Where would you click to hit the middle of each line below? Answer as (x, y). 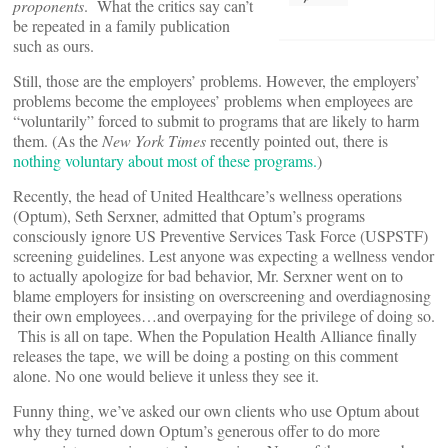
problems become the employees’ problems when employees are (213, 100)
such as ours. (53, 45)
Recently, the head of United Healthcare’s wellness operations (207, 195)
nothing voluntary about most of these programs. (165, 160)
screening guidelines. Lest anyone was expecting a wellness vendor (223, 255)
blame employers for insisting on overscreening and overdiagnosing (222, 295)
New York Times (154, 140)
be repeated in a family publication (121, 25)
